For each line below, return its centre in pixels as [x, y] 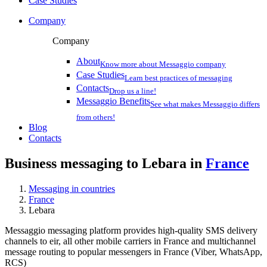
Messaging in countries [72, 189]
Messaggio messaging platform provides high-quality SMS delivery [131, 231]
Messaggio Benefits [113, 101]
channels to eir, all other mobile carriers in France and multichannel [130, 241]
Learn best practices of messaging [178, 77]
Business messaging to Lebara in [105, 164]
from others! [96, 117]
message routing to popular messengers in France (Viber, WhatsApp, [133, 252]
